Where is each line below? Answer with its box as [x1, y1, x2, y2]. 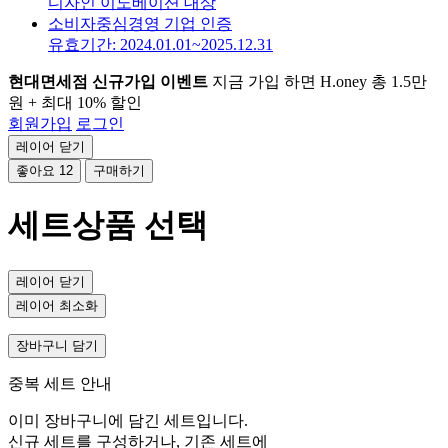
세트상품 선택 [8, 207, 208, 244]
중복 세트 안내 [8, 374, 112, 392]
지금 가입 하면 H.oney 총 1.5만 [208, 73, 427, 90]
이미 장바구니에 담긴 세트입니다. [8, 411, 248, 429]
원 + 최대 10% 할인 [8, 94, 142, 111]
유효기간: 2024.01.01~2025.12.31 [48, 36, 273, 53]
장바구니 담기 [16, 337, 98, 353]
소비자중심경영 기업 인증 [48, 15, 232, 32]
